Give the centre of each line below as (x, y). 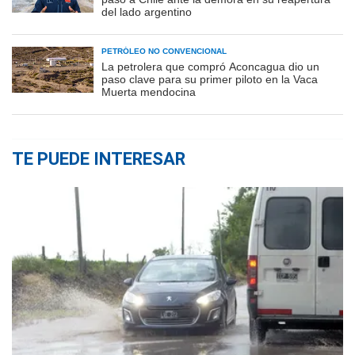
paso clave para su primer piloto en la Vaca (210, 80)
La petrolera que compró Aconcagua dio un (210, 67)
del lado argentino (147, 12)
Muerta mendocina (149, 92)
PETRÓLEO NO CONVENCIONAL (164, 52)
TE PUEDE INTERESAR (99, 159)
